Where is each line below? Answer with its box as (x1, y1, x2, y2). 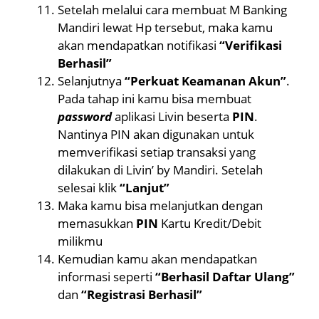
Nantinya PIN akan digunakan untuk (58, 125, 254, 142)
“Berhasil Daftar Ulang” (155, 268, 295, 285)
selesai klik (58, 179, 120, 196)
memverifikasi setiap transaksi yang (58, 143, 256, 160)
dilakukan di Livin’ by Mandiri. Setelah (58, 161, 263, 178)
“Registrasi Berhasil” (81, 286, 202, 303)
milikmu (58, 232, 103, 249)
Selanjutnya (58, 72, 125, 89)
